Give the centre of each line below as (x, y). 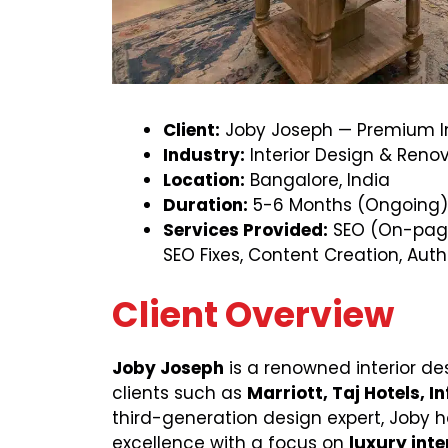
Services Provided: (245, 230)
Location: (204, 180)
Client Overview (253, 314)
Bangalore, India (317, 180)
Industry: (204, 155)
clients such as (179, 392)
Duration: (205, 205)
